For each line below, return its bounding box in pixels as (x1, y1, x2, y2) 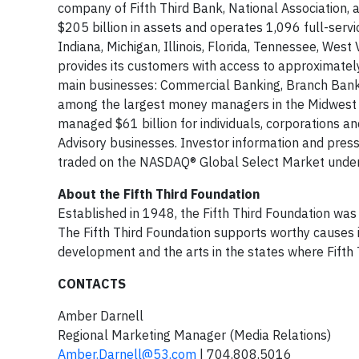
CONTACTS (58, 276, 126, 292)
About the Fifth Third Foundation (58, 186, 260, 202)
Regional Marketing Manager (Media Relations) (58, 327, 331, 343)
